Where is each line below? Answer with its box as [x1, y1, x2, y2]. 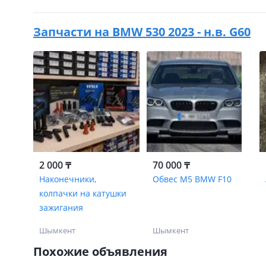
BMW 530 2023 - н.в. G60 [112, 24, 251, 40]
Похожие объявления [33, 243, 167, 259]
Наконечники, [39, 173, 96, 185]
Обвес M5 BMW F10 [152, 173, 232, 185]
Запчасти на [33, 24, 112, 40]
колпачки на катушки [39, 188, 126, 199]
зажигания [39, 202, 83, 213]
